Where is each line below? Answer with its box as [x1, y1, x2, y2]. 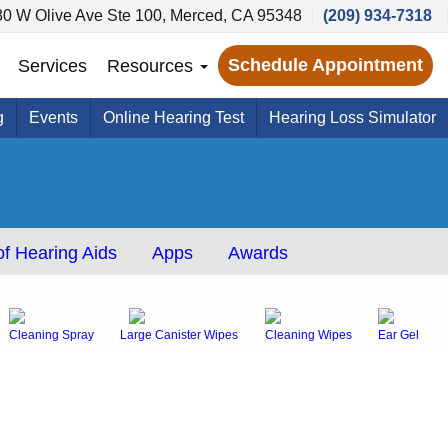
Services [18, 55, 87, 76]
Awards [227, 243, 288, 263]
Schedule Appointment [228, 55, 423, 75]
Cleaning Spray [8, 328, 94, 342]
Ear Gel [378, 328, 420, 342]
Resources [107, 55, 198, 76]
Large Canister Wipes [120, 328, 239, 342]
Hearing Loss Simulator [269, 109, 436, 126]
